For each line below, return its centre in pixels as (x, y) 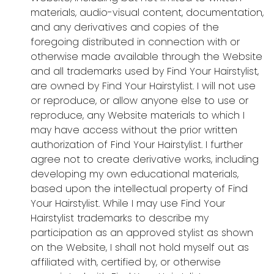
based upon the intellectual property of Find (139, 189)
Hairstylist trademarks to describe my (120, 218)
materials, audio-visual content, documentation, (147, 13)
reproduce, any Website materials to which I (138, 116)
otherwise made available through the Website (146, 57)
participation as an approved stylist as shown (142, 233)
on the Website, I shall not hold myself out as (140, 248)
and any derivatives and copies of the (125, 28)
